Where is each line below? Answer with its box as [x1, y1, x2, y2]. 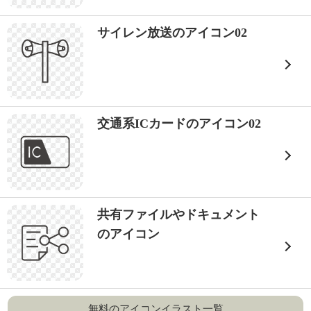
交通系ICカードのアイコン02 [97, 117, 261, 131]
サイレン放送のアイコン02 [97, 26, 247, 40]
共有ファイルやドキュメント [97, 208, 260, 221]
